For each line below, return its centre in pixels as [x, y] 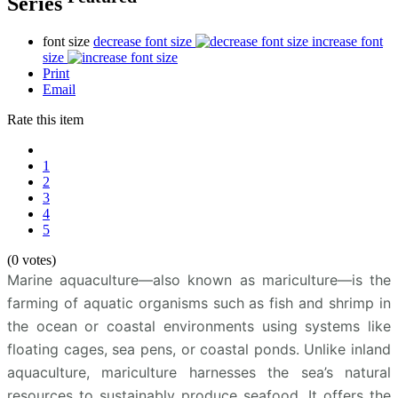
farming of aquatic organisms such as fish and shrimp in [199, 302]
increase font [347, 41]
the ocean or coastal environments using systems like [199, 326]
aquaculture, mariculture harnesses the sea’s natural [199, 372]
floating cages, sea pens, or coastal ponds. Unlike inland [199, 349]
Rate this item [45, 119]
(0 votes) [32, 259]
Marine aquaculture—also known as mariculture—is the [199, 279]
